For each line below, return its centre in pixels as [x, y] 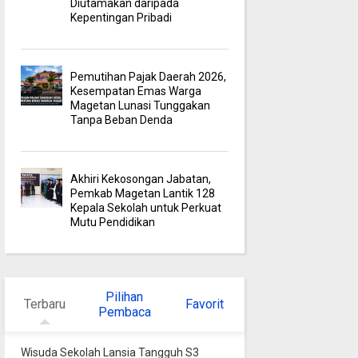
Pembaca [124, 312]
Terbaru [44, 304]
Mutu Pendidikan [113, 222]
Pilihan [125, 296]
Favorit [204, 304]
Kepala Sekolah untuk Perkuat [146, 207]
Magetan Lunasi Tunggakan [141, 105]
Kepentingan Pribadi [121, 17]
